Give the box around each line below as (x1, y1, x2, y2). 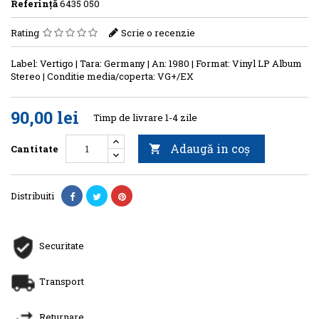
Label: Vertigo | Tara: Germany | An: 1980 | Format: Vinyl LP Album (11, 56, 302, 70)
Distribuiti (11, 189, 54, 202)
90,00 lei (11, 105, 79, 129)
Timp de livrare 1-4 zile (93, 110, 197, 124)
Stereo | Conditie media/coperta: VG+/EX (11, 69, 194, 83)
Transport (39, 274, 84, 288)
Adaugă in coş (170, 140, 250, 156)
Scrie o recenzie (121, 26, 195, 39)
